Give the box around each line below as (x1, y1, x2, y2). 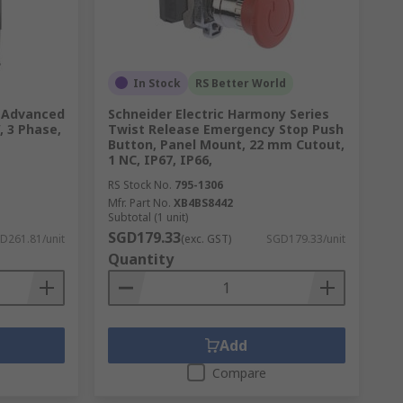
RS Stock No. (107, 176, 172, 193)
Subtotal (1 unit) (107, 209, 188, 225)
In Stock (132, 75, 181, 91)
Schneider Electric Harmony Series (107, 104, 329, 122)
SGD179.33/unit (265, 230, 345, 246)
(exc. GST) (180, 230, 231, 246)
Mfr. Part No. (107, 194, 171, 210)
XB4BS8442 (173, 194, 233, 210)
